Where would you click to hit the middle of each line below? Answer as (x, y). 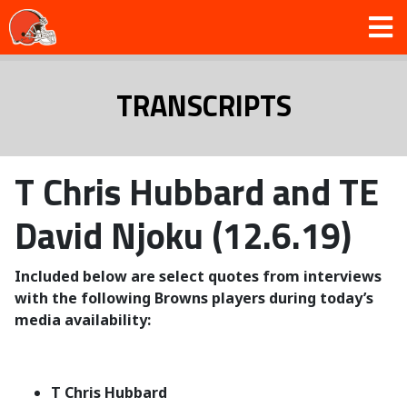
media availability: (83, 320)
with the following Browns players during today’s (194, 298)
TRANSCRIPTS (203, 105)
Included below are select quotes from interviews (198, 276)
